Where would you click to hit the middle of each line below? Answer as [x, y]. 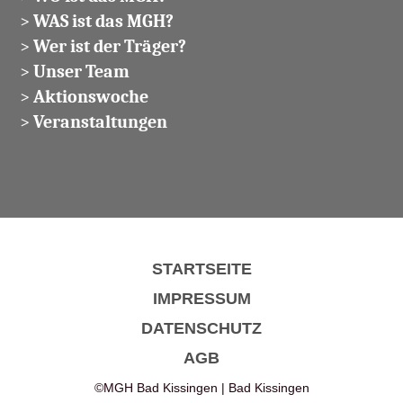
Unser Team [81, 71]
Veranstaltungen [100, 121]
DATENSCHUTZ [201, 327]
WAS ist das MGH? [103, 21]
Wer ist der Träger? [109, 46]
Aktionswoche [90, 96]
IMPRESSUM [201, 298]
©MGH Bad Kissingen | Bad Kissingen [201, 388]
